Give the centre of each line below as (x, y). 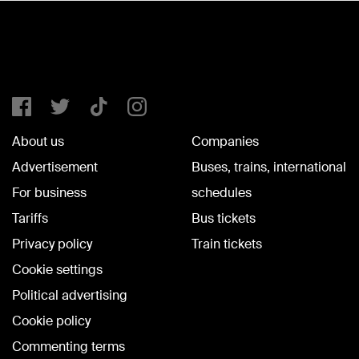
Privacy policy (52, 244)
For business (49, 193)
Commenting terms (69, 347)
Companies (225, 142)
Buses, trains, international (269, 167)
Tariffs (30, 219)
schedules (222, 193)
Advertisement (55, 167)
